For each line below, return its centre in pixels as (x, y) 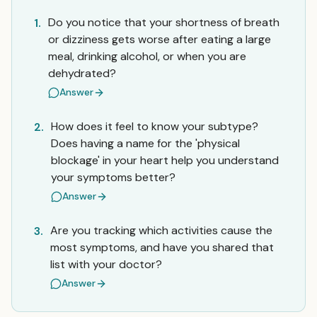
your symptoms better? (113, 177)
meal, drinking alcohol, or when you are (147, 56)
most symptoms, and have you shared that (162, 247)
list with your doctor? (106, 264)
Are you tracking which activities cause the (161, 230)
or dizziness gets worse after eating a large (160, 39)
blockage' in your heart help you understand (165, 160)
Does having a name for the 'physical (145, 143)
